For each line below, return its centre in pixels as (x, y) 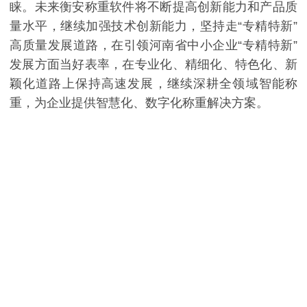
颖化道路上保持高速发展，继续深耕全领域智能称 (153, 84)
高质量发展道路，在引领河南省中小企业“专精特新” (153, 46)
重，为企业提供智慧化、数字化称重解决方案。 (139, 103)
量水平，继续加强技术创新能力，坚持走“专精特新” (153, 26)
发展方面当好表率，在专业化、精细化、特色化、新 (153, 65)
